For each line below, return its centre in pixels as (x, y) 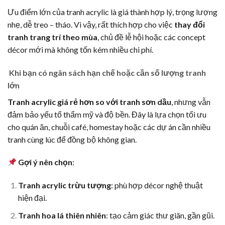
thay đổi (190, 24)
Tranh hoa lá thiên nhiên (62, 215)
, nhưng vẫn (191, 101)
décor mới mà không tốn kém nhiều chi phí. (80, 49)
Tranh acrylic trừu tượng (64, 185)
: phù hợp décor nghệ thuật (157, 185)
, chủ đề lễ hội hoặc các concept (151, 37)
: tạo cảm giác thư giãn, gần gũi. (160, 215)
